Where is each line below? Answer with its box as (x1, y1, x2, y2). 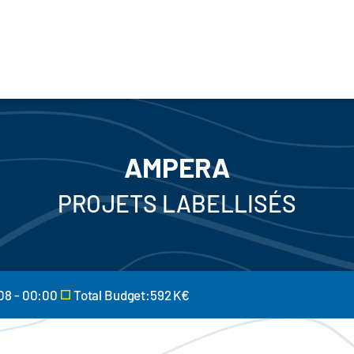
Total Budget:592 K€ (73, 287, 190, 303)
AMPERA (124, 150, 230, 183)
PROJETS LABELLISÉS (58, 189, 296, 217)
